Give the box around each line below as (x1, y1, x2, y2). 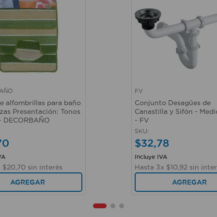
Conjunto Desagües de (135, 99, 211, 107)
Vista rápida (135, 93, 176, 101)
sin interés (26, 163, 62, 171)
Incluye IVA (135, 154, 167, 160)
